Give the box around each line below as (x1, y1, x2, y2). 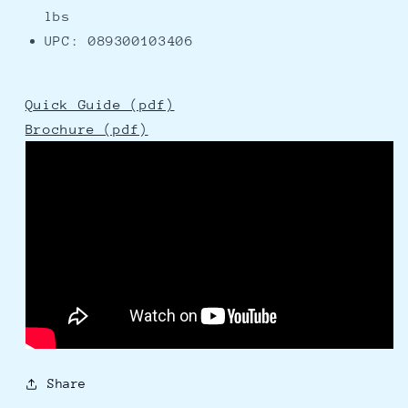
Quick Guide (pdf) (25, 97, 175, 113)
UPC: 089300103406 (44, 33, 194, 49)
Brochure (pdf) (25, 121, 148, 138)
